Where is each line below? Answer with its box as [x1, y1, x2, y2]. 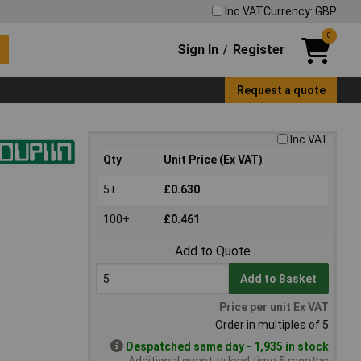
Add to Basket [240, 272, 317, 286]
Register [232, 41, 285, 57]
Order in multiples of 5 [215, 318, 329, 332]
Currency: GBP [263, 4, 337, 18]
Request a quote [236, 83, 326, 97]
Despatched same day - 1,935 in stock [126, 340, 329, 354]
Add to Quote [174, 243, 251, 259]
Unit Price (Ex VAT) [164, 153, 263, 167]
